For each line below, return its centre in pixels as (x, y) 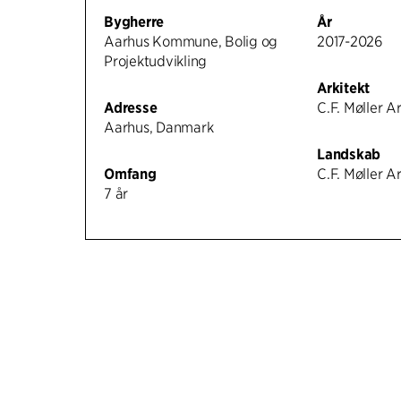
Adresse (131, 108)
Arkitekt (344, 89)
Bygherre (134, 22)
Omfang (130, 175)
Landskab (349, 155)
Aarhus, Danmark (159, 128)
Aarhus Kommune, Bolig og (191, 42)
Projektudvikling (156, 62)
